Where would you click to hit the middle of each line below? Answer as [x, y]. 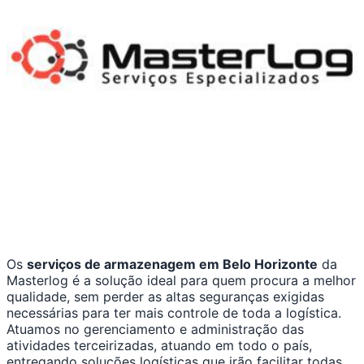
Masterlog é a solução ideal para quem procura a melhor [181, 281]
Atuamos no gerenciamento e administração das [155, 329]
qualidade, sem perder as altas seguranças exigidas [165, 297]
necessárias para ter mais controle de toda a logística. [174, 313]
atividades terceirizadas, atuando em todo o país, [159, 346]
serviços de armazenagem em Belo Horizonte [172, 264]
